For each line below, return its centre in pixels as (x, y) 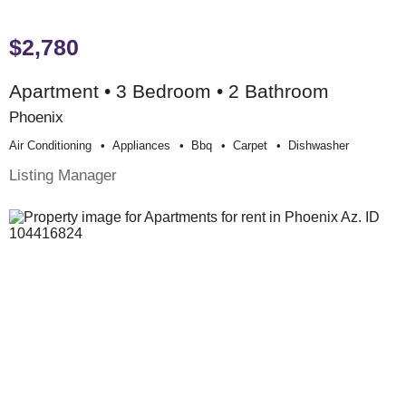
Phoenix (36, 116)
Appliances (141, 145)
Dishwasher (319, 145)
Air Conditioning (50, 145)
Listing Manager (63, 174)
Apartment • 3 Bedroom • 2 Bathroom (169, 91)
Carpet (250, 145)
